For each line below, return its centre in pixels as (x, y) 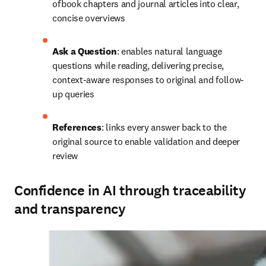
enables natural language (171, 51)
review (65, 156)
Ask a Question (85, 51)
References (77, 127)
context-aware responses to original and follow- (148, 80)
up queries (75, 94)
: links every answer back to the (164, 127)
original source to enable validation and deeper (146, 141)
